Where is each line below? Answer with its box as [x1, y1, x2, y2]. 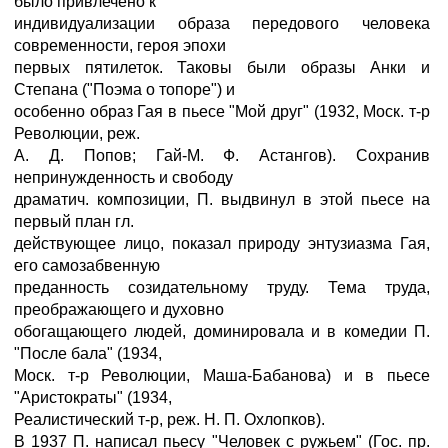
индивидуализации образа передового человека [14, 15, 430, 32]
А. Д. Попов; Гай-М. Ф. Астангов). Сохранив [14, 147, 430, 164]
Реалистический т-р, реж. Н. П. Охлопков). [14, 411, 325, 428]
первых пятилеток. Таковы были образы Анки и [14, 59, 430, 76]
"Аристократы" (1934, [14, 389, 172, 406]
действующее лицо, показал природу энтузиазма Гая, [14, 235, 430, 252]
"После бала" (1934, [14, 345, 162, 362]
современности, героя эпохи [14, 37, 226, 54]
